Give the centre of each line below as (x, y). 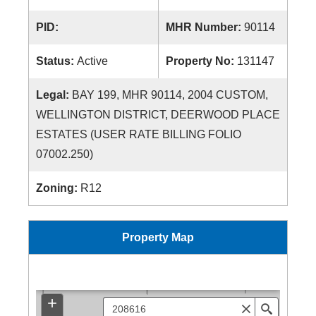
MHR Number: (205, 27)
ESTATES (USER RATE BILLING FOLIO (139, 134)
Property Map (158, 237)
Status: (56, 61)
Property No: (201, 61)
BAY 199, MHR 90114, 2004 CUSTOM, (170, 95)
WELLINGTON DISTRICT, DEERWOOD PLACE (158, 115)
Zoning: (58, 188)
